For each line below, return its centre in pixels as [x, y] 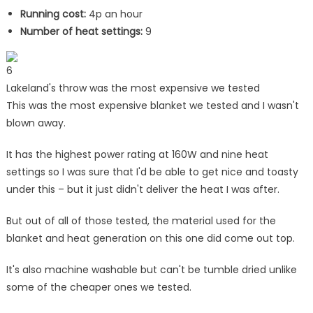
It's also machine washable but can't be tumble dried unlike [151, 269]
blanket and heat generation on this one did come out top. [150, 238]
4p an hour [114, 14]
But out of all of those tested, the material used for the [141, 220]
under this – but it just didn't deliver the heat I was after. [143, 189]
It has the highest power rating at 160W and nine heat [137, 154]
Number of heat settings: [81, 31]
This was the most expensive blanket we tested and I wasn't [152, 105]
